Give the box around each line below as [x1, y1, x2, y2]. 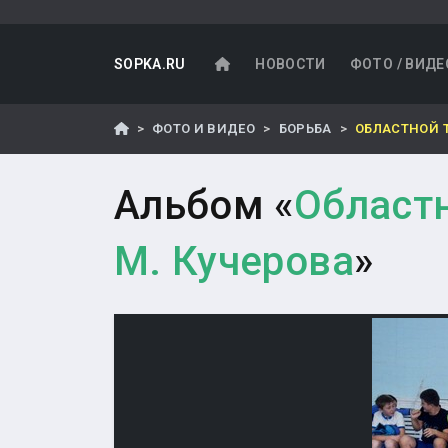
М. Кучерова [114, 238, 354, 285]
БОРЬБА [278, 121, 332, 136]
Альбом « [114, 182, 294, 229]
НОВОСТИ [255, 56, 326, 72]
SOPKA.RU [114, 56, 186, 72]
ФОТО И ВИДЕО [151, 121, 256, 136]
